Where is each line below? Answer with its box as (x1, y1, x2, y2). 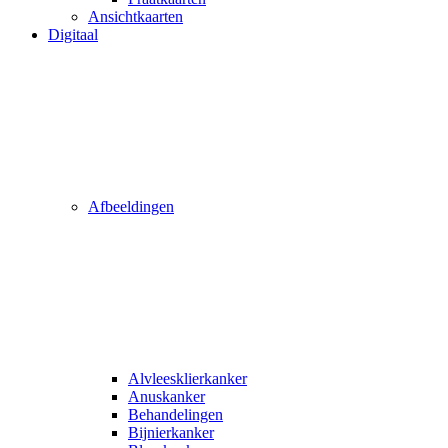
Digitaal (48, 25, 98, 43)
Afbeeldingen (88, 197, 174, 215)
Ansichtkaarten (88, 7, 183, 25)
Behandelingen (128, 405, 223, 423)
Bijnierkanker (128, 423, 214, 441)
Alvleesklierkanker (128, 369, 247, 387)
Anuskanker (128, 387, 205, 405)
